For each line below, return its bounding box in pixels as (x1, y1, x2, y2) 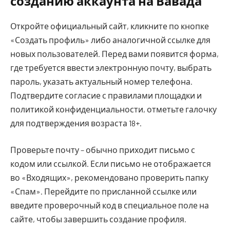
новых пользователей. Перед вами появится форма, (10, 49, 219, 59)
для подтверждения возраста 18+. (10, 118, 142, 128)
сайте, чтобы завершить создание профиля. (10, 214, 186, 224)
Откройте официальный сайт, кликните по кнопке (10, 21, 209, 31)
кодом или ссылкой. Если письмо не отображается (10, 158, 211, 168)
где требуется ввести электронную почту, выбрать (10, 63, 212, 73)
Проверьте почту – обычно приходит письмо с (10, 144, 195, 155)
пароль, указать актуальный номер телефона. (10, 76, 193, 87)
